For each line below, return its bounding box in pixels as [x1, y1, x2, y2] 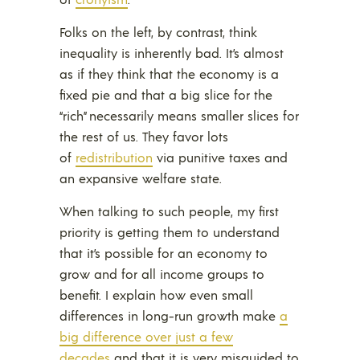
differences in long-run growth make [59, 306, 280, 324]
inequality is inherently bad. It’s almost [59, 43, 284, 61]
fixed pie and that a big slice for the [59, 85, 272, 103]
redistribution [76, 148, 153, 166]
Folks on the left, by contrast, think [59, 22, 257, 40]
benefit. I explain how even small [59, 285, 253, 303]
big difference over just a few [59, 327, 233, 345]
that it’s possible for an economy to [59, 243, 268, 261]
